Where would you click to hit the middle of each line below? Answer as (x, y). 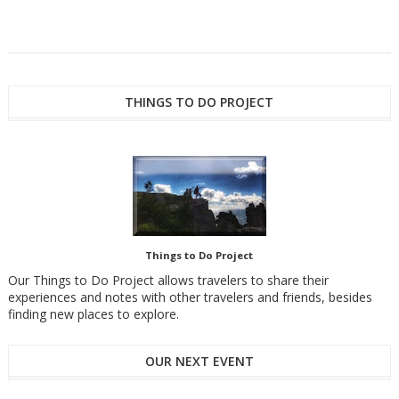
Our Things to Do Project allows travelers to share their (168, 280)
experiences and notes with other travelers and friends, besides (190, 297)
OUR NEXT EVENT (199, 361)
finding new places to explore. (93, 314)
